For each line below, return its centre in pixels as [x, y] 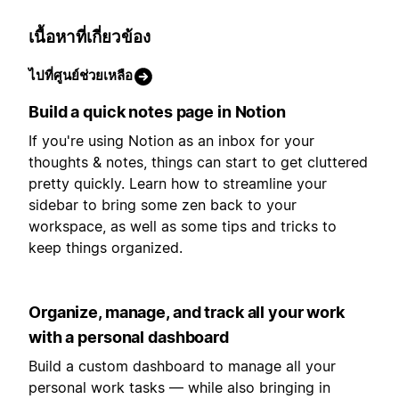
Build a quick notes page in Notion [157, 111]
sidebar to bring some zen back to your [163, 204]
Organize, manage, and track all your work [187, 312]
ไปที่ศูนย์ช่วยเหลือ [81, 75]
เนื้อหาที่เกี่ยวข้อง [90, 37]
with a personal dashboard [129, 337]
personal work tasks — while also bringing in [179, 387]
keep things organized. [106, 247]
